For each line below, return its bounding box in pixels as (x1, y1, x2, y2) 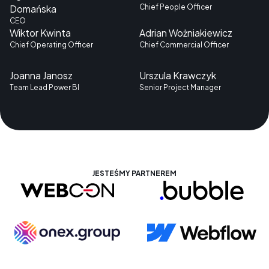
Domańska (9, 2, 56, 14)
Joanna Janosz (9, 70, 73, 82)
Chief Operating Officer (9, 40, 93, 49)
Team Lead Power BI (9, 83, 79, 92)
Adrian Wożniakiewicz (139, 26, 232, 38)
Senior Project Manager (139, 83, 221, 92)
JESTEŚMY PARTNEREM (92, 169, 177, 178)
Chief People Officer (139, 2, 212, 11)
